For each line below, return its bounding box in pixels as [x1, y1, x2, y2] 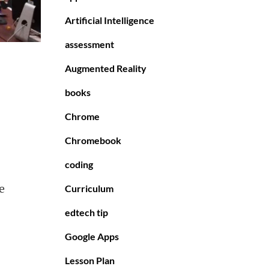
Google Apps [65, 231, 119, 243]
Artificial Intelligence [65, 14, 154, 26]
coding [65, 159, 93, 171]
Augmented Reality [65, 62, 147, 74]
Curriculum [65, 183, 113, 195]
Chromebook [65, 134, 121, 147]
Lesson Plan [65, 255, 115, 267]
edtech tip [65, 207, 108, 219]
